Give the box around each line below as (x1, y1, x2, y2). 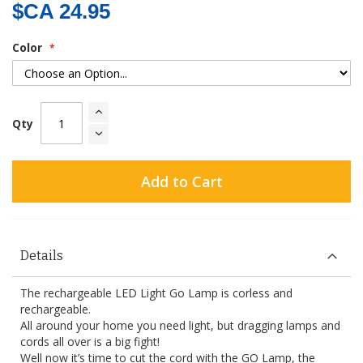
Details (20, 248, 63, 264)
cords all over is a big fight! (20, 334, 160, 350)
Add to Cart (140, 172, 223, 192)
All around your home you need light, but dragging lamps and (20, 318, 340, 334)
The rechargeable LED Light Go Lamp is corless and (20, 285, 293, 301)
